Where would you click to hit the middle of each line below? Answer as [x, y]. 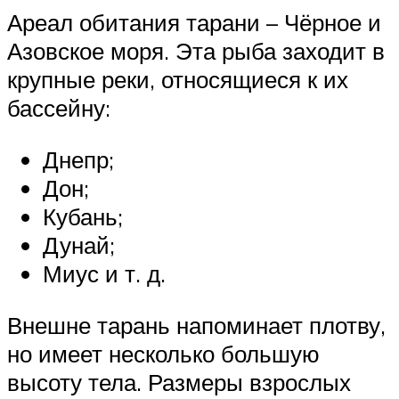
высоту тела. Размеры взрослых [179, 382]
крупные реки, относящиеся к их [178, 80]
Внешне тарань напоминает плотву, [196, 325]
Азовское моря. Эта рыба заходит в [196, 51]
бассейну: [59, 108]
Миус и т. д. [104, 274]
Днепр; [78, 160]
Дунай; [79, 245]
